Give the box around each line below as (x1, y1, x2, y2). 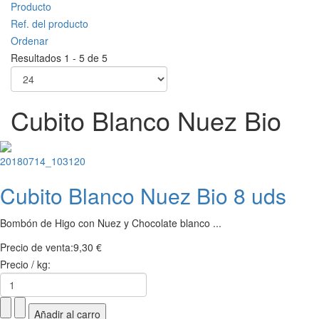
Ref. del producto (11, 16, 88, 31)
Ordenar (11, 33, 48, 48)
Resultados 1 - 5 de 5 (11, 51, 108, 65)
